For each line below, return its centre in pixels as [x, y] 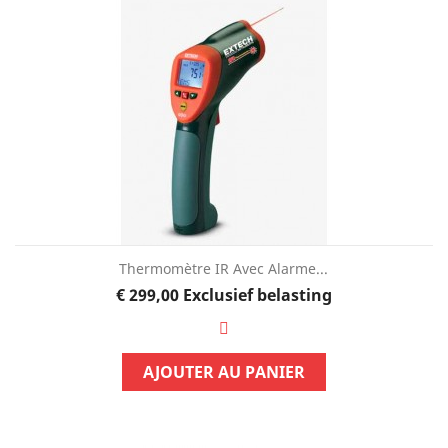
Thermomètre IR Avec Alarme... [224, 268]
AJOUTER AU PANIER [223, 371]
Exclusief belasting [257, 294]
